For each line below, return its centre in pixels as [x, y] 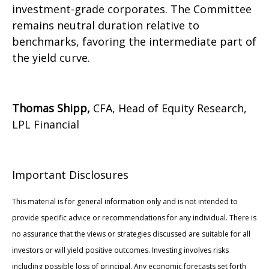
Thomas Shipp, [51, 108]
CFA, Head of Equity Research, [168, 108]
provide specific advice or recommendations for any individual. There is [134, 218]
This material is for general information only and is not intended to [125, 202]
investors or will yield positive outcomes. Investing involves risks [120, 250]
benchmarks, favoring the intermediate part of [134, 42]
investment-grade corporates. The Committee [132, 9]
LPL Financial [46, 125]
